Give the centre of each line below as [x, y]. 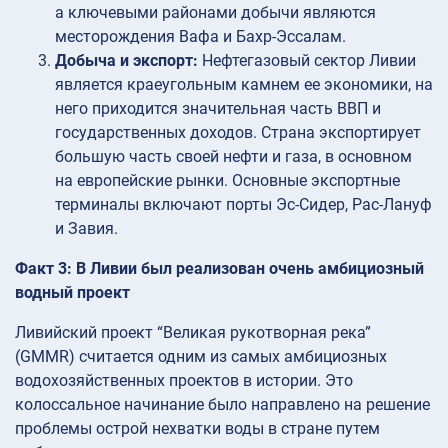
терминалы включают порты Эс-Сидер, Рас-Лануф [243, 205]
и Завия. [86, 229]
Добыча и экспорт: [128, 61]
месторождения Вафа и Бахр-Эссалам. [200, 37]
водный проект [72, 293]
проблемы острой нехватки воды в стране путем [197, 429]
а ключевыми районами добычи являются [215, 13]
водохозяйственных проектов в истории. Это [184, 381]
